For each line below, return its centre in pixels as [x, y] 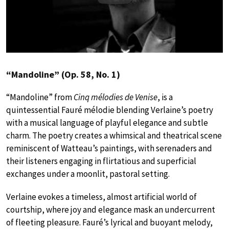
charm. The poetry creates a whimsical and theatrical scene [114, 136]
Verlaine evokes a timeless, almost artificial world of [101, 197]
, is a [165, 97]
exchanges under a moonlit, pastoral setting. [88, 174]
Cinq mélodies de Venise [116, 97]
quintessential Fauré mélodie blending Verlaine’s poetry [110, 110]
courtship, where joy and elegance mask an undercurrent [111, 210]
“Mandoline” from [40, 97]
